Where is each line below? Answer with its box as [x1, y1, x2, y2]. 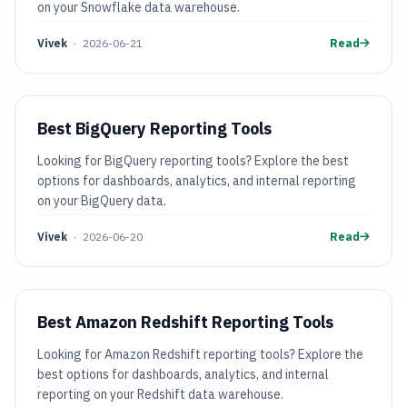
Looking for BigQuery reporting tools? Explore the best [37, 153, 349, 169]
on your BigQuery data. [37, 193, 166, 209]
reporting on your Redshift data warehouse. [37, 386, 283, 402]
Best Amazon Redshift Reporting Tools [37, 312, 333, 333]
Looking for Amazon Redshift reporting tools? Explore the [37, 346, 363, 362]
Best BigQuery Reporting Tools [37, 118, 272, 139]
